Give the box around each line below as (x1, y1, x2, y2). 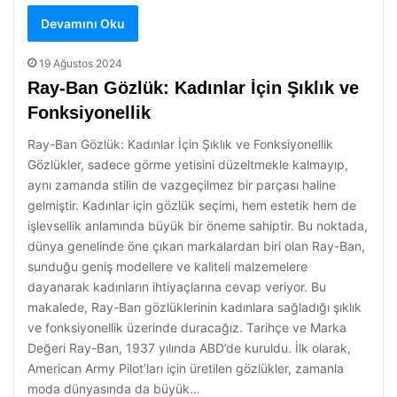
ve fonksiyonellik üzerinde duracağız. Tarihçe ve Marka (27, 320, 346, 335)
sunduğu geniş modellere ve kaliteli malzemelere (27, 259, 307, 274)
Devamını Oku (41, 16, 125, 31)
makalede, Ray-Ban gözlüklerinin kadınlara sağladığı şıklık (27, 300, 362, 315)
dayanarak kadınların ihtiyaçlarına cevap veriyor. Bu (27, 279, 326, 294)
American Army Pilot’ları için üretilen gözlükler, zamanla (27, 361, 344, 376)
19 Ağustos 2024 (39, 57, 122, 70)
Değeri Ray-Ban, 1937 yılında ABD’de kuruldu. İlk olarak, (27, 340, 351, 355)
